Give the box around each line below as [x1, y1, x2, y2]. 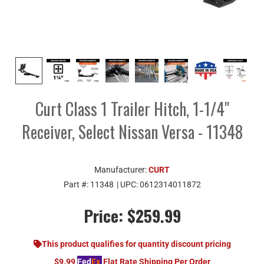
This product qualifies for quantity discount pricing [41, 239, 231, 249]
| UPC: [116, 179, 140, 189]
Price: [83, 203, 123, 227]
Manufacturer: [94, 164, 148, 174]
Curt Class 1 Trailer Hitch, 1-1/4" [35, 96, 229, 121]
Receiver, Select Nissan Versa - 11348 [21, 119, 243, 144]
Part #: [63, 179, 90, 189]
